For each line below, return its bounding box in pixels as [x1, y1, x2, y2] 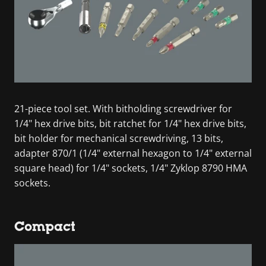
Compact [14, 218, 75, 234]
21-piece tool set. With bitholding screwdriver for [14, 102, 232, 115]
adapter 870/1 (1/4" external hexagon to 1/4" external [14, 146, 252, 160]
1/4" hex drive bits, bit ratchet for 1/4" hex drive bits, [14, 116, 246, 130]
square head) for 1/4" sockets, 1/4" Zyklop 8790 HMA [14, 161, 247, 175]
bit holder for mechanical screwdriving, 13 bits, [14, 131, 223, 145]
